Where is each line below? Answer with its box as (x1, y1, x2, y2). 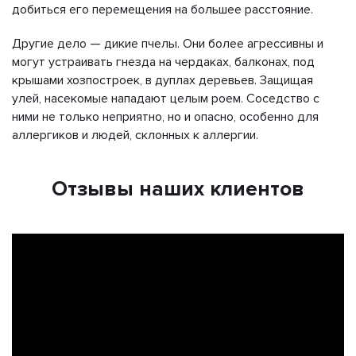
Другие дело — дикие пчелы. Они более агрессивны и (12, 35, 323, 52)
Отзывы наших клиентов (52, 176, 304, 202)
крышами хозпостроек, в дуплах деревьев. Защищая (12, 72, 313, 88)
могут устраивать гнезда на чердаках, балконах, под (12, 53, 315, 70)
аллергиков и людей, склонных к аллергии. (12, 126, 258, 143)
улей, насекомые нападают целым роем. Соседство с (12, 90, 319, 106)
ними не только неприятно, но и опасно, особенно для (12, 108, 319, 125)
